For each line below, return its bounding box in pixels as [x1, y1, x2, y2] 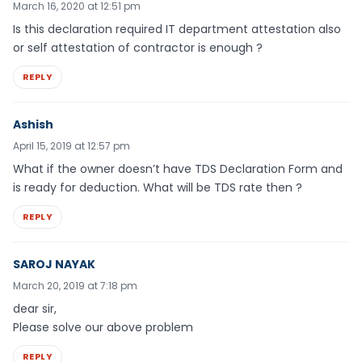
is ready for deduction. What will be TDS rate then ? [13, 179, 302, 196]
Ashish [13, 116, 53, 133]
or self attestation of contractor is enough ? [13, 40, 263, 57]
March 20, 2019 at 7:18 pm [13, 278, 137, 293]
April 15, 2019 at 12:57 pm [13, 138, 130, 153]
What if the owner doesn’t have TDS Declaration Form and [13, 160, 343, 177]
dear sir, [13, 300, 57, 317]
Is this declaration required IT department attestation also [13, 21, 341, 38]
